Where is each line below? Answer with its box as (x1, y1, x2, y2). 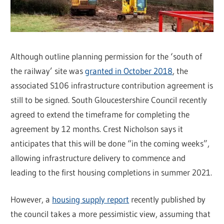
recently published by (129, 194, 206, 205)
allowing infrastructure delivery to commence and (10, 152, 186, 163)
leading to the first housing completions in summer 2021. (10, 166, 212, 177)
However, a (10, 194, 52, 205)
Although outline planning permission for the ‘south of (10, 50, 202, 61)
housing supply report (52, 194, 129, 205)
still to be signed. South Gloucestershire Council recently (10, 94, 207, 105)
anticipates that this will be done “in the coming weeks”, (10, 137, 210, 148)
